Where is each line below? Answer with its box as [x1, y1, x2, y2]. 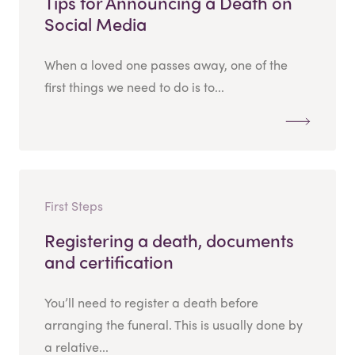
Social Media [44, 10, 147, 36]
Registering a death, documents [44, 227, 294, 253]
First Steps [44, 196, 103, 215]
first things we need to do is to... [44, 77, 224, 96]
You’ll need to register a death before [44, 292, 258, 311]
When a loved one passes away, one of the [44, 55, 288, 74]
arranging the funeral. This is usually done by [44, 315, 303, 334]
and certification [44, 248, 174, 274]
